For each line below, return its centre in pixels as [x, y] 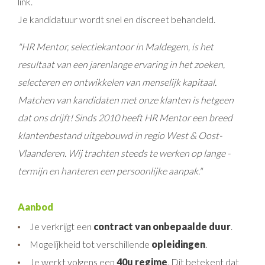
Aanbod [35, 207]
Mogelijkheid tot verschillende [91, 244]
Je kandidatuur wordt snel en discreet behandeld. [117, 19]
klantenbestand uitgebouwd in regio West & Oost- [120, 135]
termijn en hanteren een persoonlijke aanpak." [110, 171]
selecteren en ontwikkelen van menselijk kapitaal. [117, 82]
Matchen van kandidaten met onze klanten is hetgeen [126, 100]
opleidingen [178, 244]
